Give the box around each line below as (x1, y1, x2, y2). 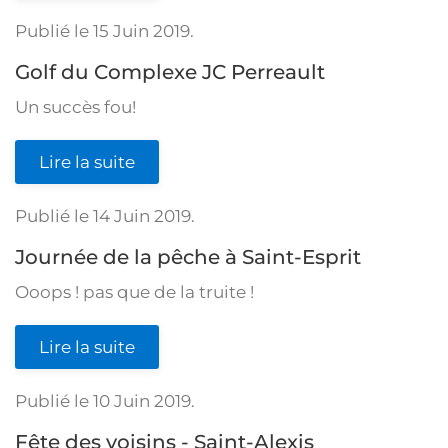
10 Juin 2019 (93, 391, 191, 411)
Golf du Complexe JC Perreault (15, 60, 325, 84)
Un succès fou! (15, 97, 152, 117)
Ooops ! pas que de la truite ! (15, 282, 254, 302)
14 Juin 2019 (93, 206, 191, 226)
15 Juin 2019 (93, 21, 190, 41)
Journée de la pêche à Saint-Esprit (15, 245, 361, 269)
